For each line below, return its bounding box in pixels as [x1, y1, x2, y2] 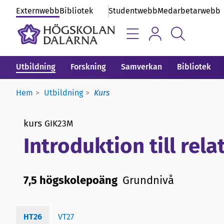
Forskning [70, 62, 106, 71]
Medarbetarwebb [157, 6, 220, 15]
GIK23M [44, 118, 73, 129]
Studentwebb [108, 6, 157, 15]
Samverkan [121, 62, 162, 71]
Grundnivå [122, 173, 174, 187]
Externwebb [16, 6, 59, 15]
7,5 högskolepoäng [23, 173, 117, 187]
